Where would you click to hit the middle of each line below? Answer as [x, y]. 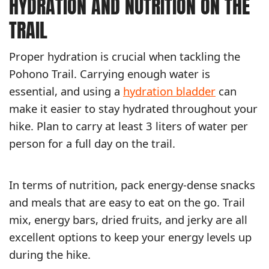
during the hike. [50, 255]
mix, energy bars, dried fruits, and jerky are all [128, 220]
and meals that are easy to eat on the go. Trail [127, 202]
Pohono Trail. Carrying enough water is [110, 74]
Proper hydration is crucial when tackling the [125, 56]
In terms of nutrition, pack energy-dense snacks [132, 185]
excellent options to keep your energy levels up [130, 237]
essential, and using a [66, 91]
